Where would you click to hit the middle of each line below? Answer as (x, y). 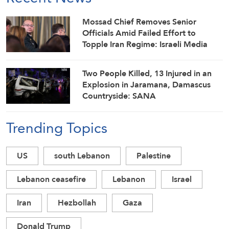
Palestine (154, 156)
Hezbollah (77, 203)
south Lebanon (82, 156)
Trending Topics (57, 128)
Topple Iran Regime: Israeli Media (145, 44)
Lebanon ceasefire (51, 179)
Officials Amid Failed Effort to (139, 33)
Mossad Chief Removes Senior (140, 21)
